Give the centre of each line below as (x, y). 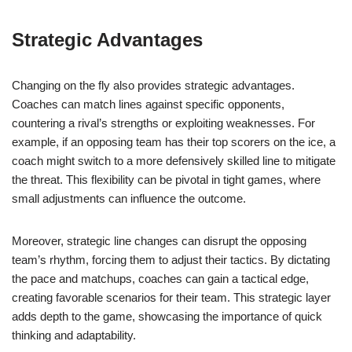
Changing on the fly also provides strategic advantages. (153, 86)
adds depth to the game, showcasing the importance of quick (167, 317)
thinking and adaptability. (74, 335)
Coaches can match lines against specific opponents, (148, 104)
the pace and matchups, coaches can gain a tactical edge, (160, 279)
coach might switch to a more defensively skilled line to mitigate (174, 161)
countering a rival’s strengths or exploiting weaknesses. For (163, 123)
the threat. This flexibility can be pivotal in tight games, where (166, 180)
